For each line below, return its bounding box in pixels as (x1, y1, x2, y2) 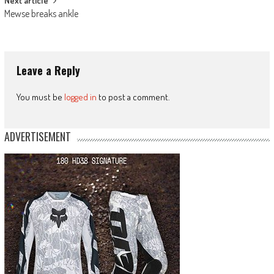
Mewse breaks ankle (4, 7, 78, 20)
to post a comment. (96, 91, 170, 103)
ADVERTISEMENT (4, 128, 71, 145)
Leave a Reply (16, 62, 80, 79)
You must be (16, 91, 64, 103)
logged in (64, 91, 97, 103)
